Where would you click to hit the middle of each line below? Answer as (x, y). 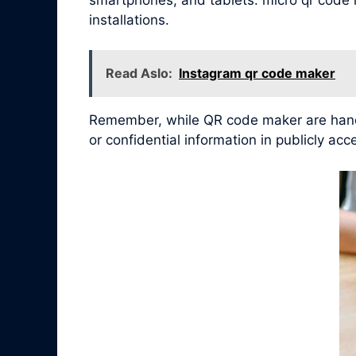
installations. (129, 19)
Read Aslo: (139, 74)
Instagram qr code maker (257, 74)
